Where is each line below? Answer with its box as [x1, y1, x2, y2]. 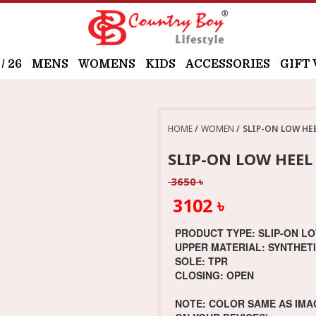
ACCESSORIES [186, 58, 270, 71]
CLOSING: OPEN [174, 268, 254, 283]
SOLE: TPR [174, 254, 233, 269]
